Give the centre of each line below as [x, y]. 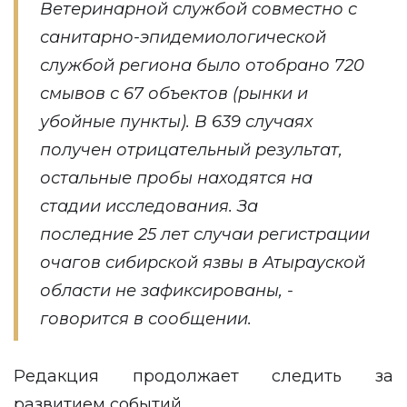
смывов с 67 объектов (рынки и [174, 94]
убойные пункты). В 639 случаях [176, 122]
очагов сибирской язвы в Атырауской [203, 263]
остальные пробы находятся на [176, 178]
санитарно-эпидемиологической [183, 37]
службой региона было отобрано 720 [202, 65]
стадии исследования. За [149, 206]
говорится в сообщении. [148, 319]
